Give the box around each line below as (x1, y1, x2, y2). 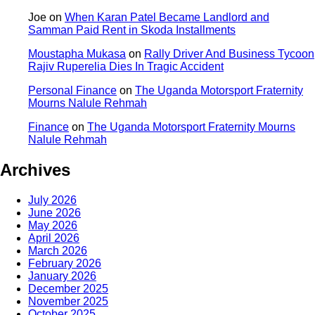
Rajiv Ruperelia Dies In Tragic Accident (28, 60, 224, 73)
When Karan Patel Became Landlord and (65, 11, 269, 24)
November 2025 (28, 295, 108, 307)
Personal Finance (28, 84, 117, 97)
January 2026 (28, 269, 96, 282)
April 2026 (28, 231, 79, 244)
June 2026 (28, 206, 81, 219)
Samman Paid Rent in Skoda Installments (28, 24, 236, 37)
